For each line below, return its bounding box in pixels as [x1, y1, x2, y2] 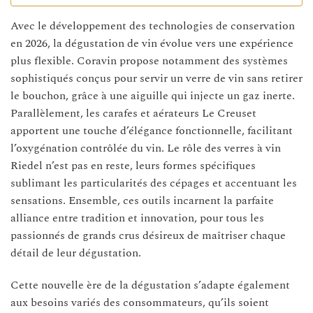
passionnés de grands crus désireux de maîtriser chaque [10, 227, 286, 245]
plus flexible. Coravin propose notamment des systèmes [10, 52, 288, 70]
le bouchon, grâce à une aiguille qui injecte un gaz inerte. [10, 87, 295, 105]
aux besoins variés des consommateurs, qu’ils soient [10, 293, 269, 311]
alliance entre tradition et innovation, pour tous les [10, 210, 264, 227]
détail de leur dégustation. [10, 245, 141, 262]
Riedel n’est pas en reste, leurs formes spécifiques [10, 157, 256, 175]
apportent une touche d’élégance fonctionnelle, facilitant [10, 122, 293, 140]
